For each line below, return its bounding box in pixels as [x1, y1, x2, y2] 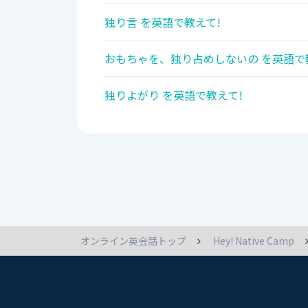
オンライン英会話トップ [80, 234, 186, 248]
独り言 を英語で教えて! [104, 14, 221, 31]
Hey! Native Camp [213, 234, 294, 248]
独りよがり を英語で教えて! [104, 87, 243, 104]
